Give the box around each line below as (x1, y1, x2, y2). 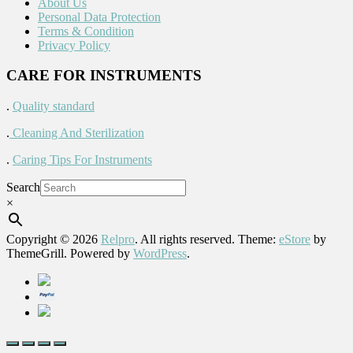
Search (6, 180, 40, 194)
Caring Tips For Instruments (13, 153, 152, 166)
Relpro (101, 232, 135, 246)
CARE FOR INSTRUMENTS (6, 67, 202, 84)
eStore (279, 232, 310, 246)
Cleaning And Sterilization (9, 126, 144, 139)
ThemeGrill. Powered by (6, 247, 133, 260)
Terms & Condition (38, 24, 134, 38)
